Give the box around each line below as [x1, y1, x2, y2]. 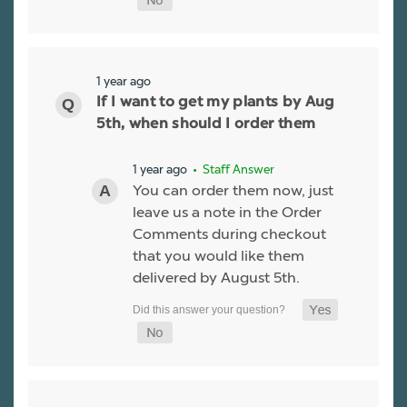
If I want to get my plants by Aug [96, 95, 335, 111]
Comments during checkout [133, 225, 326, 243]
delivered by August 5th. [133, 269, 300, 287]
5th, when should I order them [96, 117, 316, 133]
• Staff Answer [190, 163, 274, 177]
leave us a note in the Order [133, 203, 322, 222]
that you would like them [133, 247, 304, 265]
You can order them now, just [133, 182, 333, 200]
